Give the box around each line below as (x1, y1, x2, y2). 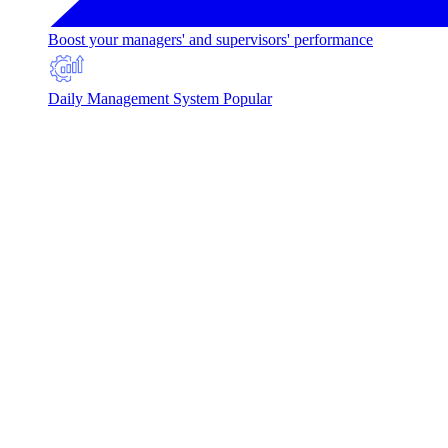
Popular (223, 90, 272, 108)
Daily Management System (48, 90, 219, 108)
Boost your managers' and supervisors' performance (48, 31, 373, 49)
